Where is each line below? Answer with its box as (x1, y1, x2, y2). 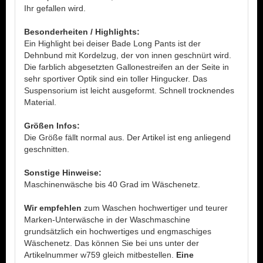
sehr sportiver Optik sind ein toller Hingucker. (24, 74, 190, 83)
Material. (24, 97, 56, 107)
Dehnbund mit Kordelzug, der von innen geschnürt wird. (24, 50, 231, 60)
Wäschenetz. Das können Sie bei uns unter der (24, 238, 199, 248)
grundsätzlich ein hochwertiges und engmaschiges (24, 227, 211, 236)
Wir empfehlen (24, 203, 82, 213)
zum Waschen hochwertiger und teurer (82, 203, 228, 213)
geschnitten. (24, 144, 69, 154)
